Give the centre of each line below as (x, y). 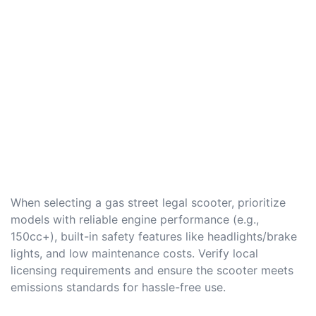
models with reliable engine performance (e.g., (135, 219)
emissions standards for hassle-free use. (118, 287)
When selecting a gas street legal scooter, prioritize (148, 202)
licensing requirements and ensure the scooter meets (152, 270)
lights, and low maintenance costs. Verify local (134, 253)
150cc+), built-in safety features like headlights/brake (154, 236)
